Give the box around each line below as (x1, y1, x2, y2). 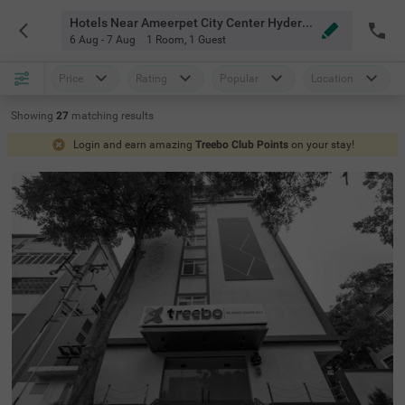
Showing (11, 109, 53, 122)
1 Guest (188, 33, 226, 46)
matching (71, 109, 121, 122)
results (121, 109, 154, 122)
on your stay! (290, 138, 354, 151)
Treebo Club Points (194, 138, 288, 151)
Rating (136, 72, 167, 85)
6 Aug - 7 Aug (69, 33, 136, 46)
